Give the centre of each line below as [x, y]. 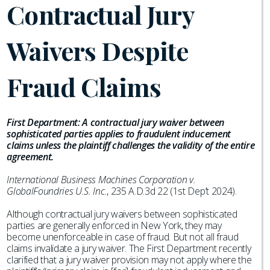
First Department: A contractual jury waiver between [115, 122]
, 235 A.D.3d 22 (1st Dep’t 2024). [172, 191]
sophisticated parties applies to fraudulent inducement [119, 134]
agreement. [30, 157]
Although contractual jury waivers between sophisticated [122, 214]
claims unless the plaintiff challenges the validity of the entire [131, 145]
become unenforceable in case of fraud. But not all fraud [123, 237]
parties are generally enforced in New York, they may [114, 225]
